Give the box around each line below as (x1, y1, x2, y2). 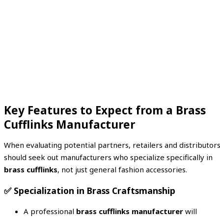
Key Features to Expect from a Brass (4, 103, 206, 118)
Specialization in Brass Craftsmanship (14, 184, 175, 196)
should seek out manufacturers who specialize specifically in (4, 152, 213, 163)
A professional (24, 206, 76, 217)
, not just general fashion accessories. (57, 165, 187, 175)
